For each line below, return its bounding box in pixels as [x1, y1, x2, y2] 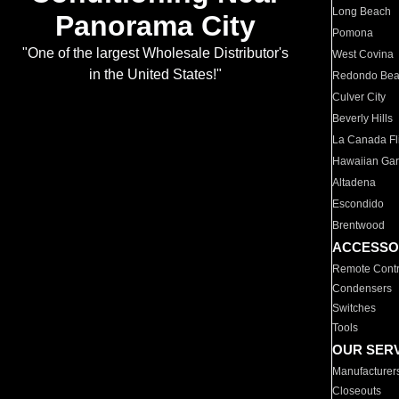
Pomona [332, 27, 374, 39]
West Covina [332, 48, 395, 61]
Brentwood [332, 219, 386, 232]
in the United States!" [88, 67, 222, 83]
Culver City [332, 91, 387, 103]
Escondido [332, 198, 385, 210]
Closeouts [332, 385, 382, 397]
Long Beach [332, 5, 392, 18]
